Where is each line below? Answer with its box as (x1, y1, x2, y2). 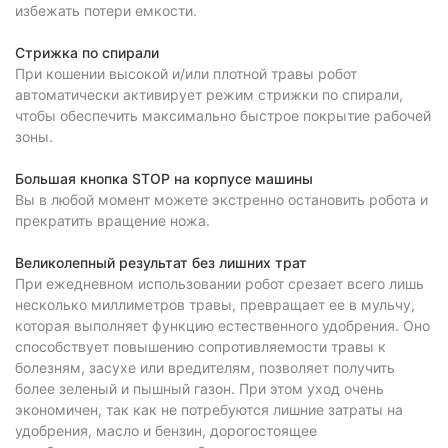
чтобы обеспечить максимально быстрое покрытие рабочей (15, 107, 431, 124)
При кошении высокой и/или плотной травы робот (15, 65, 357, 82)
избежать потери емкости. (15, 2, 197, 19)
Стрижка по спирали (15, 44, 159, 61)
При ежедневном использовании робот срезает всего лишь (15, 275, 424, 292)
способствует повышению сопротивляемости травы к (15, 338, 386, 355)
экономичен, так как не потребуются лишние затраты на (15, 401, 403, 418)
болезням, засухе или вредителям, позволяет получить (15, 359, 395, 376)
